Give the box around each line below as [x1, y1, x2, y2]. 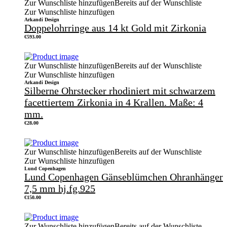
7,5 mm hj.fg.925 [24, 182, 95, 194]
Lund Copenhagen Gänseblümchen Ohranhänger [24, 171, 223, 182]
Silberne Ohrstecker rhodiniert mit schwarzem [24, 85, 215, 96]
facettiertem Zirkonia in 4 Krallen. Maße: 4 [24, 96, 203, 108]
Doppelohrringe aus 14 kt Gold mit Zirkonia [24, 22, 206, 33]
